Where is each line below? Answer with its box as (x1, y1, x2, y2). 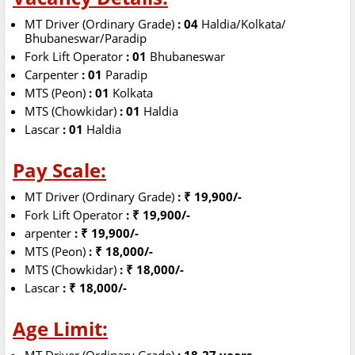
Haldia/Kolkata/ (201, 16, 286, 32)
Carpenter (25, 67, 78, 83)
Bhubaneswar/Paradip (25, 30, 150, 47)
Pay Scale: (13, 157, 106, 184)
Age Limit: (13, 315, 108, 342)
